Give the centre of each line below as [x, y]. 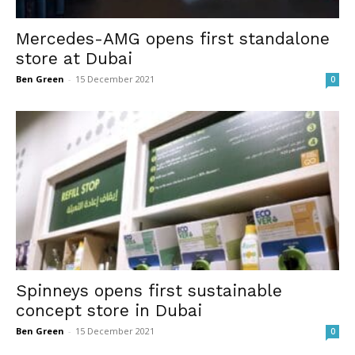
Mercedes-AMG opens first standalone [173, 38]
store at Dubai [74, 58]
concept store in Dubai [109, 311]
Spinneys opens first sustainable [149, 291]
